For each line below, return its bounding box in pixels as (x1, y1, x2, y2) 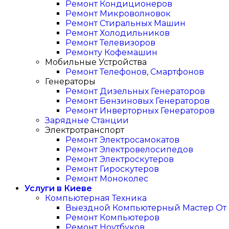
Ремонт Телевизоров (65, 38, 155, 48)
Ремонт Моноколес (65, 174, 148, 184)
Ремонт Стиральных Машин (65, 18, 186, 28)
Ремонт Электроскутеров (65, 154, 174, 164)
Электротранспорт (45, 125, 124, 135)
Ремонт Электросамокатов (65, 135, 179, 145)
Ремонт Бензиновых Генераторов (65, 96, 210, 106)
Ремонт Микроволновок (65, 9, 171, 18)
